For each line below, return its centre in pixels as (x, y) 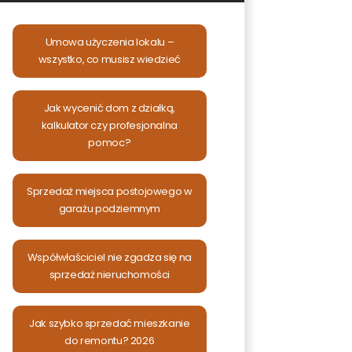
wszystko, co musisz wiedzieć (109, 59)
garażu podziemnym (109, 209)
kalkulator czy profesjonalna (109, 125)
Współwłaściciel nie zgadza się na (109, 257)
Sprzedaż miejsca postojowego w (110, 191)
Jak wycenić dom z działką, (109, 108)
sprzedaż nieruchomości (110, 275)
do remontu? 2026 (110, 341)
